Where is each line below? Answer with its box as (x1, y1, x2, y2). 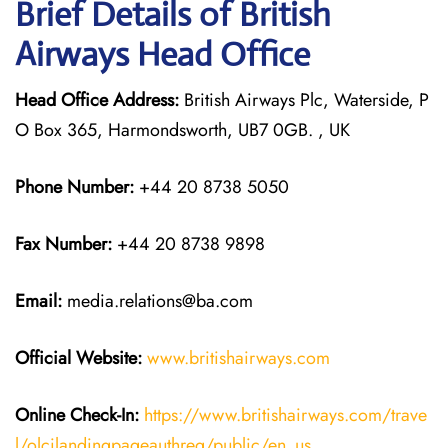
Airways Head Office (15, 34, 310, 75)
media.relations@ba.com (67, 288, 253, 314)
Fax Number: (15, 231, 117, 257)
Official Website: (15, 345, 142, 371)
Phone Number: (15, 174, 139, 200)
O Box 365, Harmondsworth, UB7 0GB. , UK (15, 117, 350, 143)
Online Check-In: (15, 402, 139, 428)
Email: (15, 288, 67, 314)
